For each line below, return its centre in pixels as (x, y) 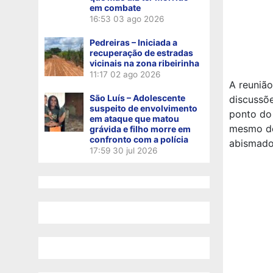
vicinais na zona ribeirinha (144, 63)
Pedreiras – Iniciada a (133, 42)
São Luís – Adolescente (137, 97)
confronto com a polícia (139, 139)
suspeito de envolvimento (144, 108)
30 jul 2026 (135, 150)
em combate (115, 7)
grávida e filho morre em (140, 129)
